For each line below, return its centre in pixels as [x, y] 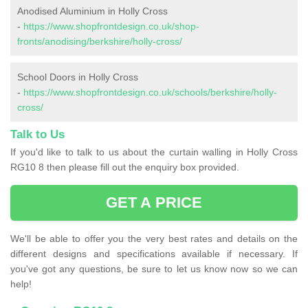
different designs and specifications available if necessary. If [154, 254]
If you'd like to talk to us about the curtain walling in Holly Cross [154, 152]
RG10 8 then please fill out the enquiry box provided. [125, 167]
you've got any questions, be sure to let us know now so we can [154, 269]
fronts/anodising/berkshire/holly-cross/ [100, 42]
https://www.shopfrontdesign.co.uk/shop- [111, 26]
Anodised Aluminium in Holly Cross [92, 11]
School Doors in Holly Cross [78, 77]
